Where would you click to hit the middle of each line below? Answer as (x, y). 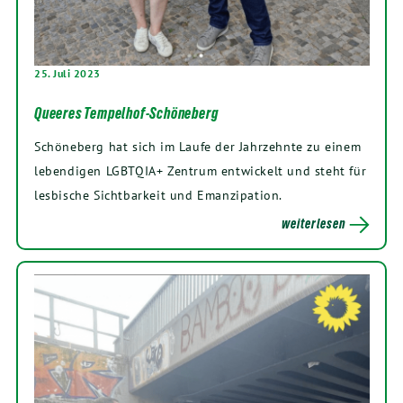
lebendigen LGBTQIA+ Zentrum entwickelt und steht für (201, 171)
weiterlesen (314, 224)
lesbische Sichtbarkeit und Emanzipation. (159, 195)
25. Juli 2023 (67, 74)
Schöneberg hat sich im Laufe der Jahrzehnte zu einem (198, 147)
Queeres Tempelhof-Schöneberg (126, 114)
